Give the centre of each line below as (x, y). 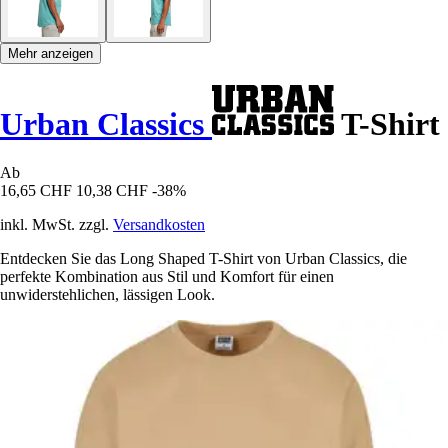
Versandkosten (159, 225)
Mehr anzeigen (50, 53)
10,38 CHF (112, 191)
